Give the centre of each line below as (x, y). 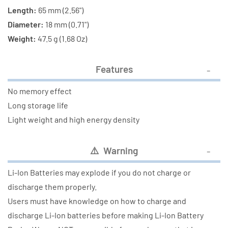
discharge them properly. (52, 186)
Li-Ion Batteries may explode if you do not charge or (99, 172)
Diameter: (26, 24)
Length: (22, 10)
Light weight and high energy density (74, 120)
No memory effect (40, 91)
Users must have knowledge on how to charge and (97, 201)
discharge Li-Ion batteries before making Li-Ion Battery (106, 215)
